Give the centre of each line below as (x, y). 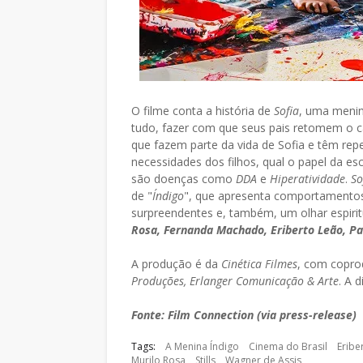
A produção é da (176, 264)
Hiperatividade (307, 179)
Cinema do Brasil (288, 346)
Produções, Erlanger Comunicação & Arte (235, 281)
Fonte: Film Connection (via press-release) (244, 315)
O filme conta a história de (203, 111)
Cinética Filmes (259, 264)
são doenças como (184, 179)
